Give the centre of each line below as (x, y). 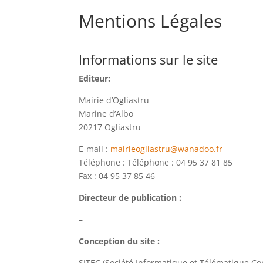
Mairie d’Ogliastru (114, 100)
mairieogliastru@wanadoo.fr (167, 149)
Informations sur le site (149, 60)
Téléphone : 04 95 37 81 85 (180, 163)
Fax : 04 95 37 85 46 (117, 176)
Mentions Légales (151, 21)
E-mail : (94, 149)
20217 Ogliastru (110, 127)
